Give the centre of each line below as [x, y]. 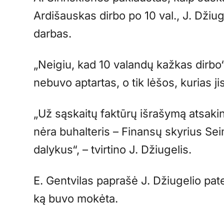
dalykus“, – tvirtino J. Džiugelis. [116, 150]
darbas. [56, 34]
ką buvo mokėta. [79, 199]
